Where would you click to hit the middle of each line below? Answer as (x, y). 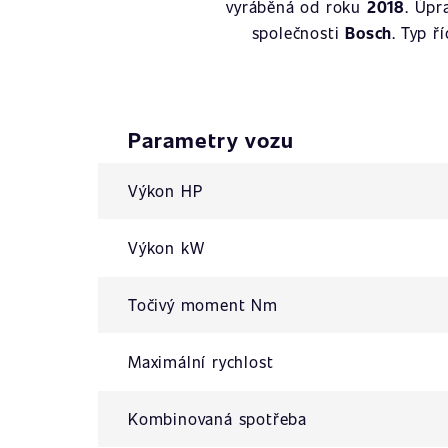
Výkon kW (166, 247)
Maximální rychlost (201, 361)
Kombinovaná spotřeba (217, 418)
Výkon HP (165, 190)
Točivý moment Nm (203, 304)
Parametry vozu (211, 139)
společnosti (298, 32)
